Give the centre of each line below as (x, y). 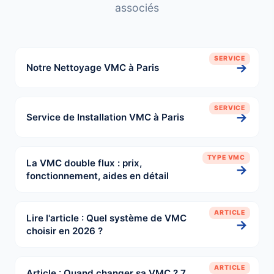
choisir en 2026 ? (65, 231)
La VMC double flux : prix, (84, 163)
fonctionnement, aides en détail (98, 176)
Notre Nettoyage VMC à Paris (93, 68)
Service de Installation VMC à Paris (105, 117)
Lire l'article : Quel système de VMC (106, 218)
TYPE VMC (226, 158)
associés (137, 8)
